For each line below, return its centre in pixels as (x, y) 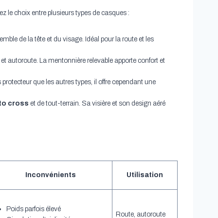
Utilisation (145, 175)
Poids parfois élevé (33, 209)
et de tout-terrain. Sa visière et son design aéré (97, 104)
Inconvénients (50, 175)
